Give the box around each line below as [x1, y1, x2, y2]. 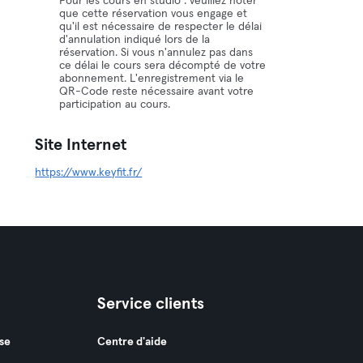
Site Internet [35, 137, 127, 153]
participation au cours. [59, 99, 171, 110]
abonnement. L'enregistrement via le [59, 73, 245, 84]
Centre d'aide [96, 336, 167, 348]
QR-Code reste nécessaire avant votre [59, 86, 254, 97]
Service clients [96, 296, 204, 312]
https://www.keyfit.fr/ [35, 167, 143, 178]
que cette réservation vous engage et [59, 8, 248, 19]
